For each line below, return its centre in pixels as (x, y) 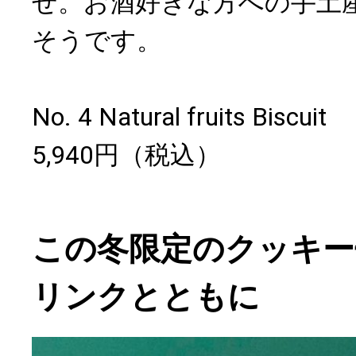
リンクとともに (146, 296)
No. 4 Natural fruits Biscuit (179, 116)
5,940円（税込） (126, 155)
